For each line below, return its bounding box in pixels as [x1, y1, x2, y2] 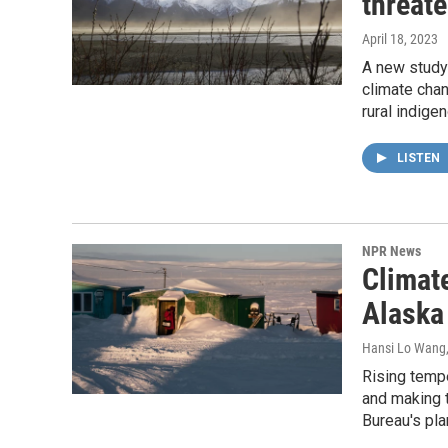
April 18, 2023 [362, 31, 438, 47]
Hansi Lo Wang [362, 340, 446, 356]
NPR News [362, 243, 421, 259]
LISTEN [397, 151, 443, 165]
